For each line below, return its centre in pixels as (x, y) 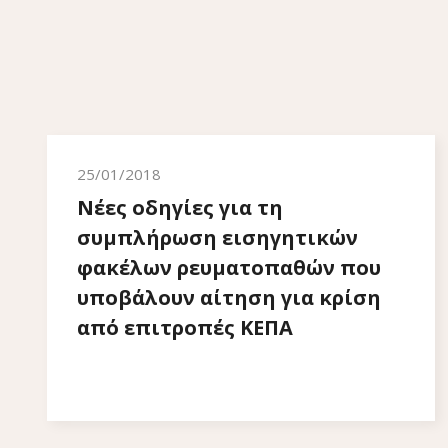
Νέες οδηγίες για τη (180, 207)
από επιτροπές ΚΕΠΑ (185, 327)
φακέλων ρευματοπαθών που (229, 267)
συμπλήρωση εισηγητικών (217, 237)
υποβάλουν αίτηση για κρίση (229, 297)
